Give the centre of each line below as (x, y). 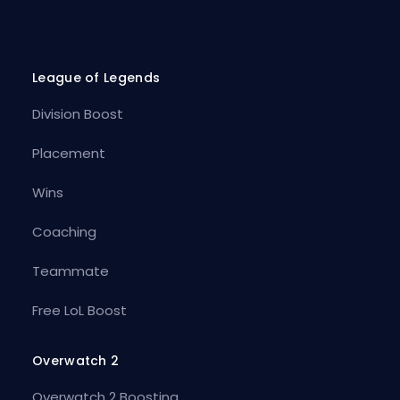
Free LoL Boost (79, 310)
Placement (68, 153)
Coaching (64, 231)
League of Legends (96, 77)
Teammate (70, 271)
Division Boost (77, 113)
